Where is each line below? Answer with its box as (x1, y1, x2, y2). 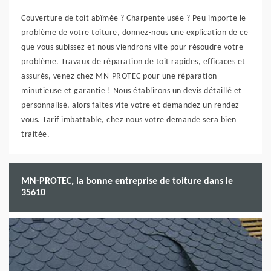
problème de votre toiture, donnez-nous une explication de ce (21, 28, 248, 38)
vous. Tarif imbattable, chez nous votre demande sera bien (21, 116, 237, 125)
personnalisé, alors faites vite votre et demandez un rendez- (21, 101, 242, 110)
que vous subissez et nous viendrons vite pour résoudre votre (21, 43, 243, 52)
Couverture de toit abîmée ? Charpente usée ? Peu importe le (21, 14, 246, 23)
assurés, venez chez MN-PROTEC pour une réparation (21, 72, 217, 81)
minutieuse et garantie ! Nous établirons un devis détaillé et (21, 87, 242, 96)
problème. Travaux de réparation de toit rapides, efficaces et (21, 57, 246, 67)
